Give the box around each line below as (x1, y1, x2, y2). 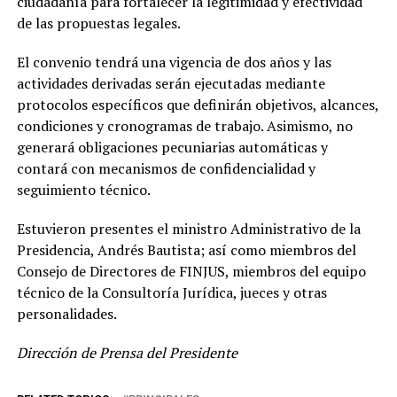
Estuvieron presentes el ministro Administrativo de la (16, 219, 361, 239)
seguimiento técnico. (16, 180, 151, 200)
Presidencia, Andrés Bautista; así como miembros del (16, 240, 356, 261)
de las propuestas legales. (16, 13, 181, 34)
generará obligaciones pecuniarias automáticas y (16, 137, 328, 158)
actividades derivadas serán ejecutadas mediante (16, 74, 325, 94)
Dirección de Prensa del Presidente (16, 343, 237, 363)
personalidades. (16, 304, 117, 324)
